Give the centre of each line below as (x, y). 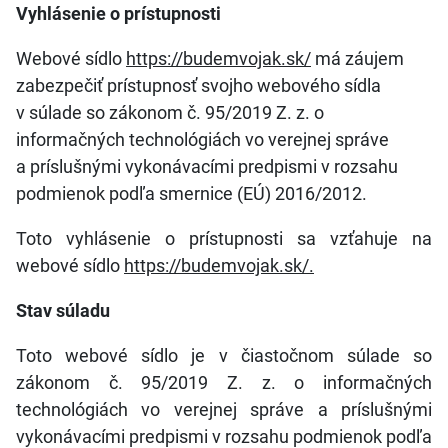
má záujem (357, 58)
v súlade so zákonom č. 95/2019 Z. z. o (170, 112)
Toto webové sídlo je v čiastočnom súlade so (224, 355)
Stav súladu (63, 310)
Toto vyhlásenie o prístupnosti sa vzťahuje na (224, 238)
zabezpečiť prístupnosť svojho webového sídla (198, 85)
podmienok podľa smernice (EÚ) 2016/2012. (191, 193)
